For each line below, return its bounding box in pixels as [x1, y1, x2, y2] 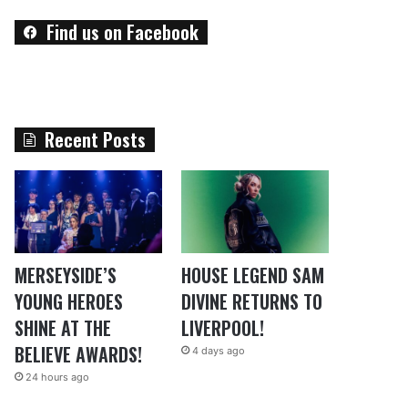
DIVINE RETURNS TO [180, 288, 322, 316]
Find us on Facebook [46, 18, 199, 46]
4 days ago [191, 344, 245, 358]
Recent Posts [45, 126, 147, 153]
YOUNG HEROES [15, 288, 124, 316]
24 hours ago [25, 371, 90, 384]
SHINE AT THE [15, 314, 112, 342]
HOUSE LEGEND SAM [180, 261, 324, 290]
